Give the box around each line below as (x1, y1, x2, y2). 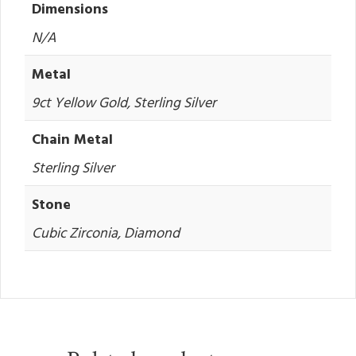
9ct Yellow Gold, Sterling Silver (32, 91, 216, 114)
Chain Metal (32, 128, 113, 150)
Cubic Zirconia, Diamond (32, 222, 180, 244)
